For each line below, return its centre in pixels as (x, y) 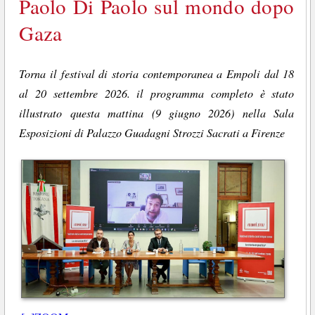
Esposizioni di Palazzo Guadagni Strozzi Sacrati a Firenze (152, 132)
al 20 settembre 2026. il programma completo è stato (157, 93)
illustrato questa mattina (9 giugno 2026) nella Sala (157, 112)
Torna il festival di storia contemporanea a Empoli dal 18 (157, 73)
